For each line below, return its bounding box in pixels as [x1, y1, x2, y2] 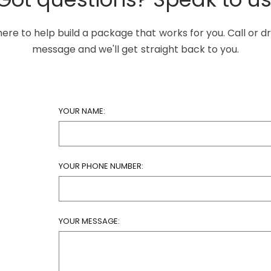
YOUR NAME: [58, 105, 105, 117]
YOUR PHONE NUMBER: [58, 160, 143, 172]
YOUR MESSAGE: [58, 215, 120, 227]
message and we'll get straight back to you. [32, 42, 239, 56]
